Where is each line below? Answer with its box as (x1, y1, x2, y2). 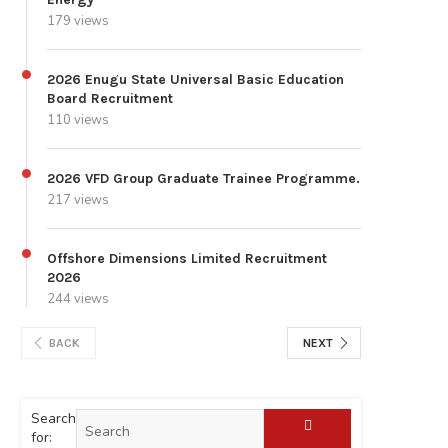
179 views (47, 12, 109, 31)
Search (31, 409, 76, 429)
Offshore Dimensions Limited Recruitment (47, 250, 327, 268)
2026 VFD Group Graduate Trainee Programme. (47, 170, 360, 188)
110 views (47, 111, 109, 130)
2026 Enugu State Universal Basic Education (47, 71, 344, 89)
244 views (47, 290, 109, 309)
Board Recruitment (47, 90, 173, 108)
